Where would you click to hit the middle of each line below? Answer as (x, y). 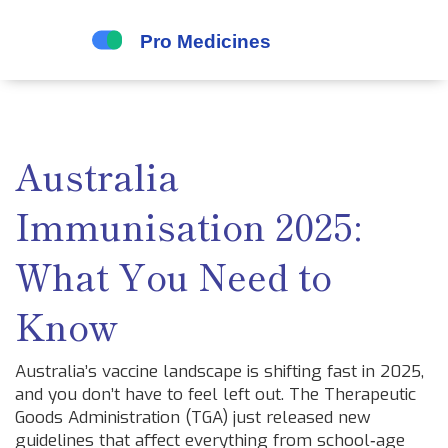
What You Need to (173, 275)
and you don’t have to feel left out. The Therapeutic (215, 394)
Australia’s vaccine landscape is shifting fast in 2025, (219, 371)
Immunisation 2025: (188, 225)
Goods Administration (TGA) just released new (193, 417)
